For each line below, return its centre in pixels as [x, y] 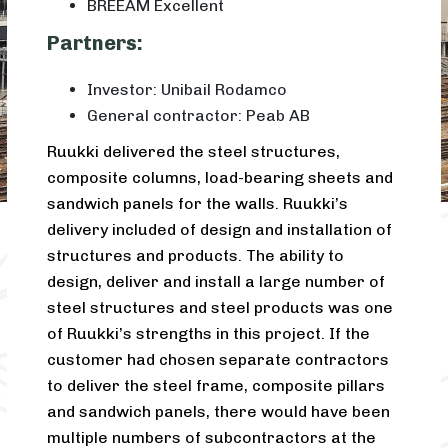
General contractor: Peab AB [199, 116]
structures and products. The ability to [196, 256]
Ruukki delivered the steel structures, [194, 152]
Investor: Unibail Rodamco [187, 90]
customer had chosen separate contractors [218, 360]
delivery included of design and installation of [220, 230]
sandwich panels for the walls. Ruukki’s [198, 204]
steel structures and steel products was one [220, 308]
